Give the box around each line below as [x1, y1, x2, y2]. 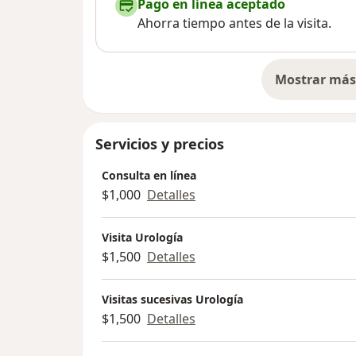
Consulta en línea [102, 168, 196, 184]
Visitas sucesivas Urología [102, 292, 243, 308]
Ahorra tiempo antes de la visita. [137, 14, 331, 33]
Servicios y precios [95, 134, 224, 154]
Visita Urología [102, 230, 183, 246]
